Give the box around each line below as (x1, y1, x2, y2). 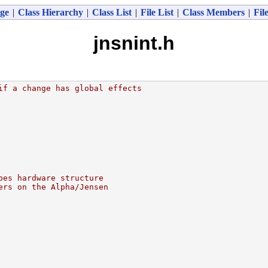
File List (140, 7, 173, 17)
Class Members (182, 7, 245, 17)
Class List (92, 7, 132, 17)
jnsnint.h (93, 32, 175, 54)
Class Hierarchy (17, 7, 83, 17)
